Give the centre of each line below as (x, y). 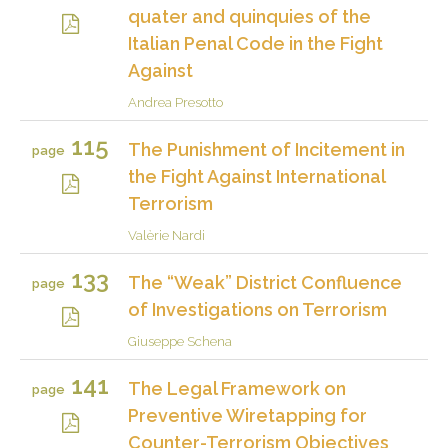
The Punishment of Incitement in (266, 149)
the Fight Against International (256, 176)
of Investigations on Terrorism (257, 309)
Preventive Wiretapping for (247, 415)
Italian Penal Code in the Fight (255, 43)
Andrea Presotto (175, 102)
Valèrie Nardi (166, 235)
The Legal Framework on (237, 388)
